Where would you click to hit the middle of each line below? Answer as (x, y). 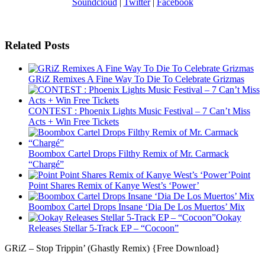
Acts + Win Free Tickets (74, 121)
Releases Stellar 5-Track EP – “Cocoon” (104, 228)
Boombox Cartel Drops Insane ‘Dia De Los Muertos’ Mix (137, 206)
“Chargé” (46, 164)
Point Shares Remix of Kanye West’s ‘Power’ (114, 185)
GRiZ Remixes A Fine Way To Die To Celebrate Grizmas (136, 79)
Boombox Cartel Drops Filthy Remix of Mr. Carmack (129, 153)
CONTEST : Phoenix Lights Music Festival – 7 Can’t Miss (139, 111)
